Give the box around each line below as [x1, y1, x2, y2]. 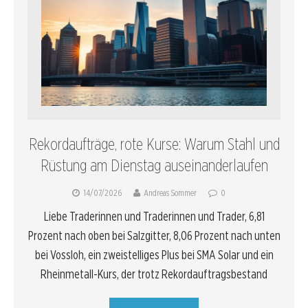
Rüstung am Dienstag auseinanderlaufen [40, 155, 268, 176]
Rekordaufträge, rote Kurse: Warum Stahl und [28, 134, 280, 155]
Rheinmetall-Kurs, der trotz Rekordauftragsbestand [41, 267, 267, 282]
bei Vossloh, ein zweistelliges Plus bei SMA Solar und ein [34, 247, 274, 263]
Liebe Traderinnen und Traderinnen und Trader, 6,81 [43, 209, 265, 224]
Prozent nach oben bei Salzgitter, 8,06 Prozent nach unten [27, 228, 280, 243]
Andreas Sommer [144, 188, 197, 199]
